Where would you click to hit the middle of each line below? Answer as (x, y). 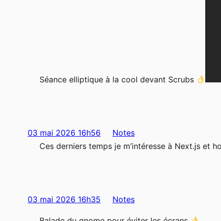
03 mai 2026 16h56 (64, 133)
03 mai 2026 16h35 (64, 200)
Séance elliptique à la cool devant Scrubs (118, 80)
